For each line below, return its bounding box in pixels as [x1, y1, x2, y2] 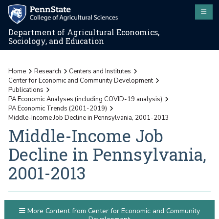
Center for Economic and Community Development [8, 76, 153, 85]
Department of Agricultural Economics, [8, 27, 160, 38]
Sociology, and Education [8, 36, 105, 46]
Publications [8, 85, 44, 94]
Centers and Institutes [69, 66, 131, 76]
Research [34, 66, 61, 76]
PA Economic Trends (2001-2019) [8, 104, 108, 113]
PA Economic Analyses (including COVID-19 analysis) [8, 94, 163, 104]
